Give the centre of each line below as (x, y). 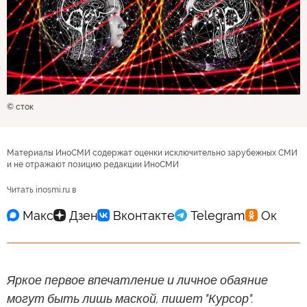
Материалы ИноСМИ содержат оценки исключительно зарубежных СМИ (152, 153)
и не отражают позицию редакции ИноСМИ (93, 164)
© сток (20, 107)
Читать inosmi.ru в (41, 190)
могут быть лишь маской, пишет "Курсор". (130, 298)
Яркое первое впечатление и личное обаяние (137, 280)
